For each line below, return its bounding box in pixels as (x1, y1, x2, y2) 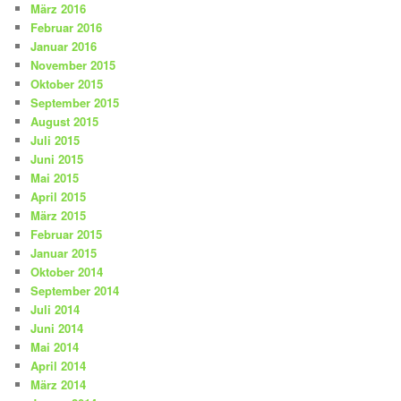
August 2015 (30, 112, 99, 130)
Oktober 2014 (30, 262, 104, 280)
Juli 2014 (30, 300, 81, 318)
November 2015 (30, 55, 116, 73)
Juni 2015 (30, 149, 84, 167)
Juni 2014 (30, 319, 84, 337)
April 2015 (30, 187, 87, 205)
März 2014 (30, 375, 87, 393)
